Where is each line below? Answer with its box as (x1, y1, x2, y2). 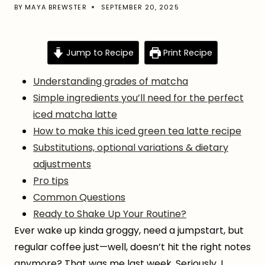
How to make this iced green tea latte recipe (33, 124, 241, 138)
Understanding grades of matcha (33, 75, 188, 89)
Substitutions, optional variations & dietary (33, 141, 228, 155)
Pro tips (33, 174, 69, 188)
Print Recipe (160, 47, 212, 59)
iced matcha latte (33, 108, 117, 122)
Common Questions (33, 190, 125, 205)
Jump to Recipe (64, 47, 134, 59)
